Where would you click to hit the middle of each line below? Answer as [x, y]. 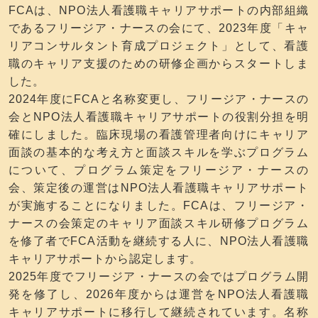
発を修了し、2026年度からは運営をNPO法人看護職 [159, 295]
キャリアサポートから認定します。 [105, 259]
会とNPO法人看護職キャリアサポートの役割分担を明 [159, 117]
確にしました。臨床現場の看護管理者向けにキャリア [159, 135]
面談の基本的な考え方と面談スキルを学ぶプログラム [159, 153]
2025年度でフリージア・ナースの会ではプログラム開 [159, 277]
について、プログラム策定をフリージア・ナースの [159, 170]
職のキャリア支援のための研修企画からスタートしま [159, 64]
